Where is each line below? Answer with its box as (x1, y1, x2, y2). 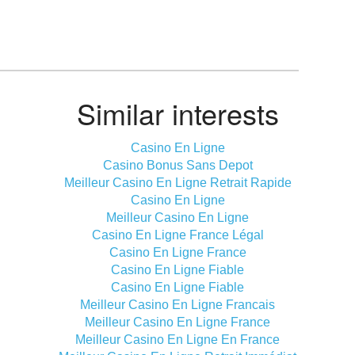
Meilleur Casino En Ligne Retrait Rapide (63, 176, 292, 189)
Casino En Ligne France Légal (91, 228, 264, 242)
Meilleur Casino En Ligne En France (75, 333, 280, 346)
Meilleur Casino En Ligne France (85, 315, 270, 329)
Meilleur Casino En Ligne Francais (80, 298, 275, 311)
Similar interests (76, 93, 279, 133)
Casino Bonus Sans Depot (102, 158, 253, 172)
